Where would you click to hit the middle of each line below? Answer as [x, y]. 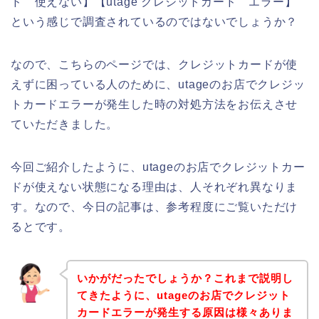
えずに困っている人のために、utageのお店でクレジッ [158, 84]
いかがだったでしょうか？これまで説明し [185, 278]
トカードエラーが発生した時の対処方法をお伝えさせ [155, 104]
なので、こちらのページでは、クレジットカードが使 [155, 64]
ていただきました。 [65, 124]
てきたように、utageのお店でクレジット [183, 296]
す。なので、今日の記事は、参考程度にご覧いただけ [155, 206]
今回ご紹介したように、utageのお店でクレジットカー [158, 167]
